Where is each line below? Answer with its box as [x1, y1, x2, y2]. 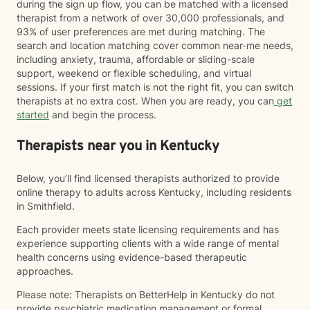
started [17, 109, 49, 120]
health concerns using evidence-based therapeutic [17, 251, 247, 263]
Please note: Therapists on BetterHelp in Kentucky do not [17, 289, 275, 300]
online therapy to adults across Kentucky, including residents [17, 186, 291, 198]
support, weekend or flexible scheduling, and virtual [17, 67, 251, 79]
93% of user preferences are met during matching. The [17, 26, 265, 37]
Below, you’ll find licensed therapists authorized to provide [17, 172, 280, 184]
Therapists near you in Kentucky [17, 138, 219, 156]
